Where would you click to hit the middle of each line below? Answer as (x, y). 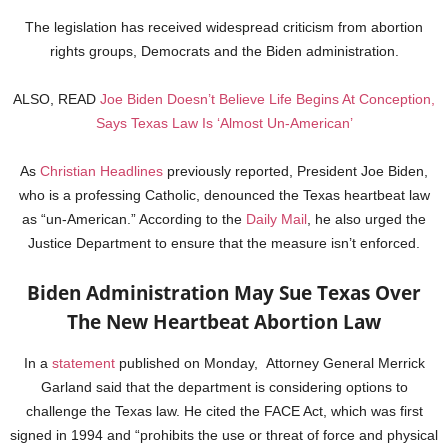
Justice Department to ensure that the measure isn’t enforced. (224, 243)
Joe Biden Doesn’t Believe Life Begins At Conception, (267, 99)
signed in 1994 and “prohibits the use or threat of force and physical (224, 435)
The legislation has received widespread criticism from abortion (224, 27)
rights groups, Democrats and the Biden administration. (224, 51)
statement (83, 363)
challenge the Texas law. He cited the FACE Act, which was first (224, 411)
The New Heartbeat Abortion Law (224, 322)
